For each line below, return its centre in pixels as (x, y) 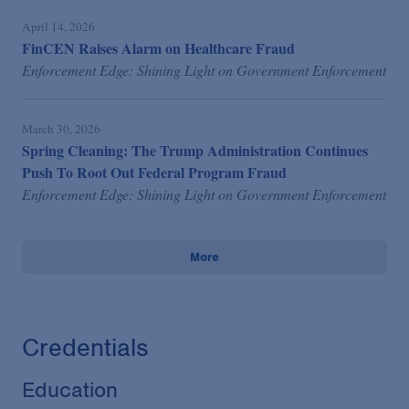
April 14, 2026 (58, 27)
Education (70, 389)
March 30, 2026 (61, 128)
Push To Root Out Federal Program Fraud (154, 172)
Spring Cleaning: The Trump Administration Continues (195, 150)
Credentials (85, 347)
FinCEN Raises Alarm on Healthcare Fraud (158, 48)
